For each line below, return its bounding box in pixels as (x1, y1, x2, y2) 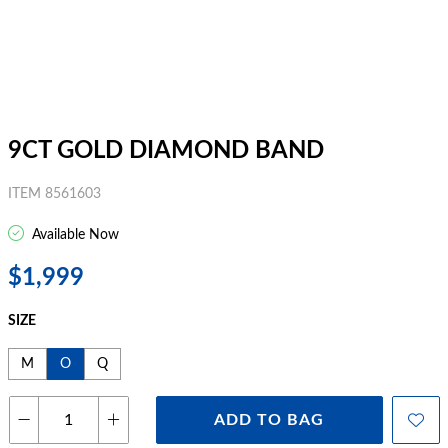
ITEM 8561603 (8, 187, 101, 201)
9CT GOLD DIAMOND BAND (8, 139, 324, 163)
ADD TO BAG (214, 412, 325, 428)
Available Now (28, 228, 119, 242)
